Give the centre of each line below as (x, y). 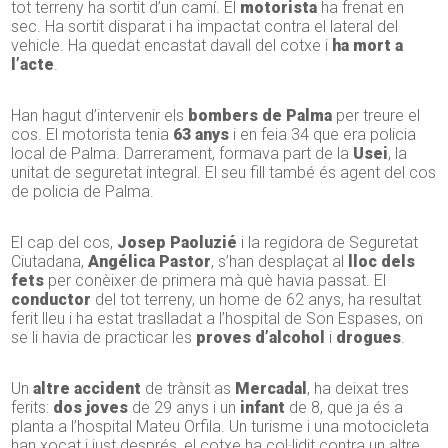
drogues (369, 338)
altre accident (87, 389)
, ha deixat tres (358, 389)
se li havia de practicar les (102, 338)
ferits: (32, 408)
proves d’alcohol (259, 338)
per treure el (376, 116)
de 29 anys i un (182, 408)
